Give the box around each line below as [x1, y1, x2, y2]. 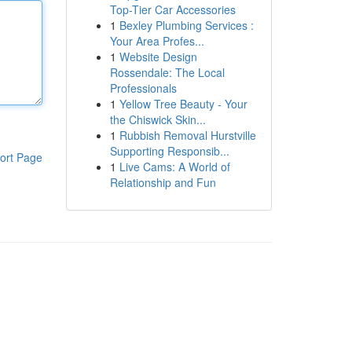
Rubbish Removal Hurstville [119, 127, 256, 143]
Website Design [119, 49, 197, 64]
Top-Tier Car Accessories [109, 2, 236, 17]
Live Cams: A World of [119, 159, 230, 174]
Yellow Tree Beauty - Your [119, 96, 247, 112]
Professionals [109, 80, 177, 96]
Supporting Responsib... [109, 143, 229, 159]
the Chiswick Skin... [109, 112, 206, 127]
